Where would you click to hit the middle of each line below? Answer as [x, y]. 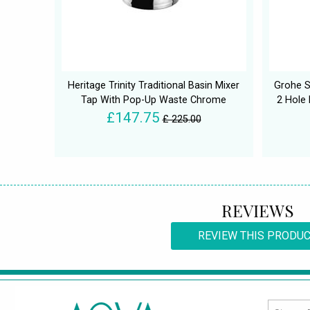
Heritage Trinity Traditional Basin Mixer [154, 86]
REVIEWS [257, 211]
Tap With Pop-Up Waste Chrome [154, 100]
